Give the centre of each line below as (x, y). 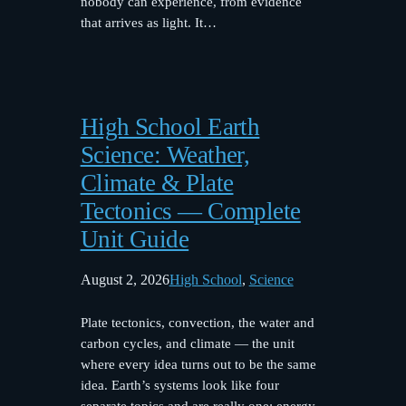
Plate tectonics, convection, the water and (197, 322)
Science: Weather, (165, 155)
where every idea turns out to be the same (198, 364)
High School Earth (170, 126)
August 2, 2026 (125, 279)
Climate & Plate (157, 183)
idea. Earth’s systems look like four (179, 385)
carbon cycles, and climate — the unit (187, 343)
